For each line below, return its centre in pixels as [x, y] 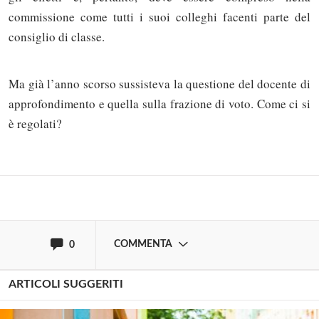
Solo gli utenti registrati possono [139, 84]
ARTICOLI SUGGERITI [66, 284]
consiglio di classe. [57, 37]
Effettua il [52, 141]
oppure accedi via [70, 208]
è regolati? [35, 124]
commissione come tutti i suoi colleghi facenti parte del [159, 17]
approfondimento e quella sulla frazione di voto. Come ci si [159, 104]
